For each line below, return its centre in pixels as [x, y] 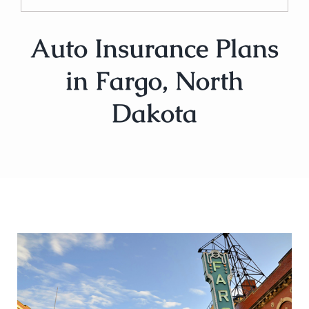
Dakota [154, 113]
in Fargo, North [154, 80]
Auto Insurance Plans [154, 48]
